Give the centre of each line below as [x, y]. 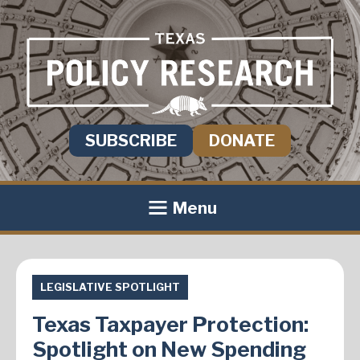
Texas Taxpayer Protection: [170, 325]
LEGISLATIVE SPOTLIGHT [110, 287]
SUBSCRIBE [131, 141]
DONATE [242, 141]
